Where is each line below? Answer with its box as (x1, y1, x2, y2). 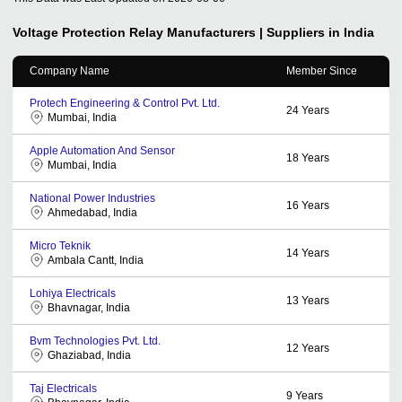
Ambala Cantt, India (48, 253, 144, 267)
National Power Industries (30, 191, 155, 205)
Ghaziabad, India (48, 348, 131, 362)
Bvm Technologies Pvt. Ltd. (30, 334, 161, 347)
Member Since (286, 64, 357, 77)
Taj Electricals (30, 381, 97, 395)
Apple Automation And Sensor (30, 144, 175, 157)
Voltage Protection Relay (13, 24, 163, 39)
